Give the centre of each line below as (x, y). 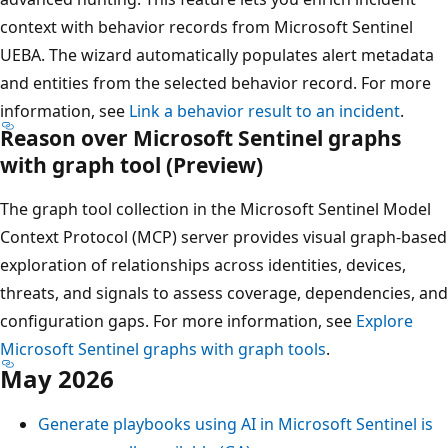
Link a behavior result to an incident (264, 110)
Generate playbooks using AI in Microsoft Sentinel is (235, 423)
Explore (384, 320)
